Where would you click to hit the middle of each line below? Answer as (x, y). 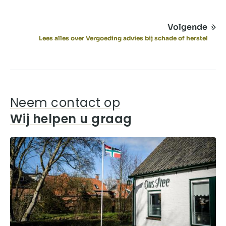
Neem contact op (65, 102)
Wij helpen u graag (71, 119)
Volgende (187, 27)
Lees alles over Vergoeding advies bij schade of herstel (123, 38)
